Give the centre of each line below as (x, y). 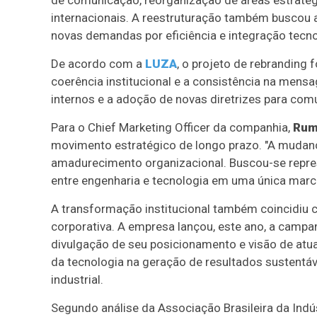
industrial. (77, 279)
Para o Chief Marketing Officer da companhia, (172, 127)
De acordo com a (98, 64)
